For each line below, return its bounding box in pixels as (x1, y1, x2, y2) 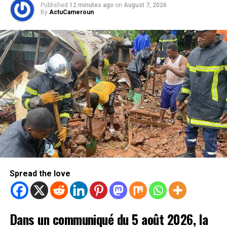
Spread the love (9, 169, 70, 179)
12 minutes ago (69, 2, 113, 9)
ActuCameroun (49, 9, 94, 16)
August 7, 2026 (123, 2, 167, 9)
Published (40, 2, 68, 9)
